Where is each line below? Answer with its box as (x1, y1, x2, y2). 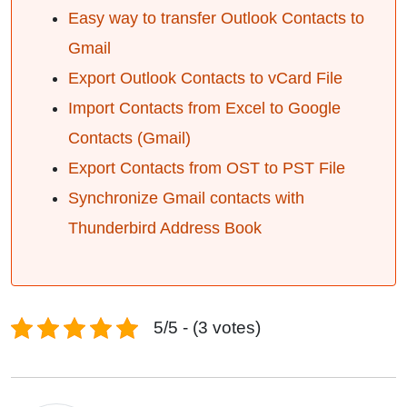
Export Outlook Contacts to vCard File (68, 69, 342, 87)
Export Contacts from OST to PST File (68, 159, 345, 177)
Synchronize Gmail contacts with (68, 189, 304, 207)
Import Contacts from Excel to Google (68, 99, 341, 117)
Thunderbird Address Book (68, 219, 262, 237)
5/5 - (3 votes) (154, 318, 261, 337)
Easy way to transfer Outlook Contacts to (68, 9, 364, 27)
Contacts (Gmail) (68, 129, 191, 147)
